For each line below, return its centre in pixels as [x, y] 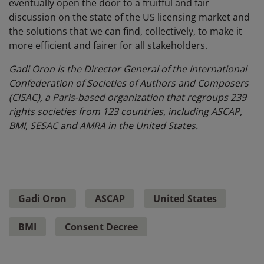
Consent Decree [101, 227]
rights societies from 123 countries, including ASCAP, [126, 112]
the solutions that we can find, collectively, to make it [126, 32]
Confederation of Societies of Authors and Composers [129, 83]
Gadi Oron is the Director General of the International [128, 69]
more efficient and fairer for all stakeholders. [109, 46]
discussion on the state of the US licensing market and [129, 17]
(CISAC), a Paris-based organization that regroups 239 [128, 98]
